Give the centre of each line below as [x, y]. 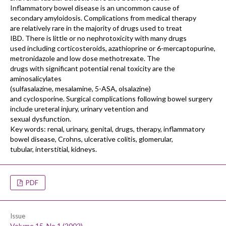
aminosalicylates [36, 78]
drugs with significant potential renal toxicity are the [93, 68]
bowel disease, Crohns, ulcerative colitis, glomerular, [92, 139]
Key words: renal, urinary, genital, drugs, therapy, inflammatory [107, 129]
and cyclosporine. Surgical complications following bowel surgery [111, 99]
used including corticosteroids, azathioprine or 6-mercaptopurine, [113, 48]
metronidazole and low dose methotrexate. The [85, 58]
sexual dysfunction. [41, 119]
